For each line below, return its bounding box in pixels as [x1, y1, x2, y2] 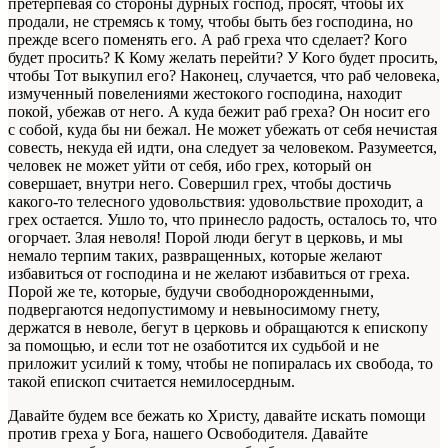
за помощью [8, 337, 91, 355]
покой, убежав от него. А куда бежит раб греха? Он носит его [8, 103, 430, 121]
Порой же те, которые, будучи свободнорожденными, [8, 283, 374, 301]
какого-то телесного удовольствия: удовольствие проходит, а [8, 193, 423, 211]
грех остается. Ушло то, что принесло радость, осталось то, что [8, 211, 437, 229]
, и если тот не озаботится [91, 337, 271, 355]
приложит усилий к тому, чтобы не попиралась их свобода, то [8, 355, 433, 373]
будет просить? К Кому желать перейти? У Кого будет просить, [8, 49, 438, 67]
